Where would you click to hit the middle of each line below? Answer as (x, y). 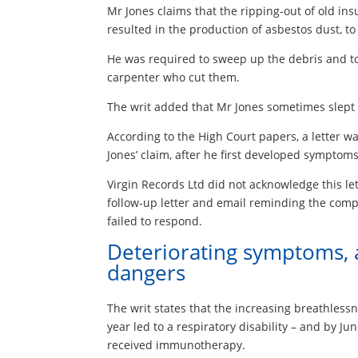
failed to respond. (155, 221)
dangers (147, 272)
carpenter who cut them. (174, 77)
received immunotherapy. (177, 344)
